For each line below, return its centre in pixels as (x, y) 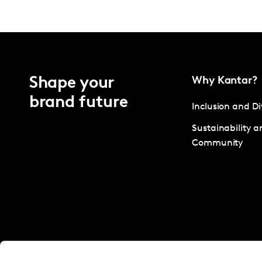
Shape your (72, 84)
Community (218, 144)
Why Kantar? (225, 81)
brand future (79, 103)
